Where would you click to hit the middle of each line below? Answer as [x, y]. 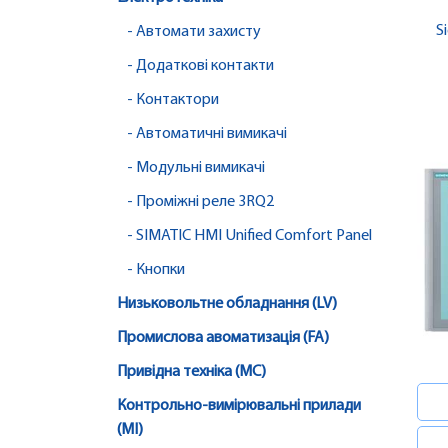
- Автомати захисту [194, 32]
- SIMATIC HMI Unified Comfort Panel [249, 236]
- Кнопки [156, 270]
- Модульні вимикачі [196, 168]
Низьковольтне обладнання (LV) [227, 304]
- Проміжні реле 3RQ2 [200, 202]
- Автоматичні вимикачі [207, 134]
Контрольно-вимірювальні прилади [239, 406]
